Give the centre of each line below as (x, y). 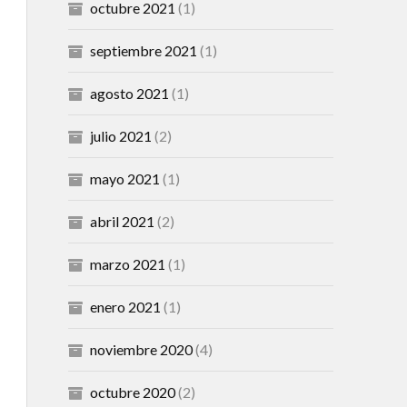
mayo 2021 (124, 179)
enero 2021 (125, 307)
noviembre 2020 (141, 349)
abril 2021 (122, 221)
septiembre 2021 (143, 50)
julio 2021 (120, 136)
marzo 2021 (127, 264)
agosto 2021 (129, 93)
